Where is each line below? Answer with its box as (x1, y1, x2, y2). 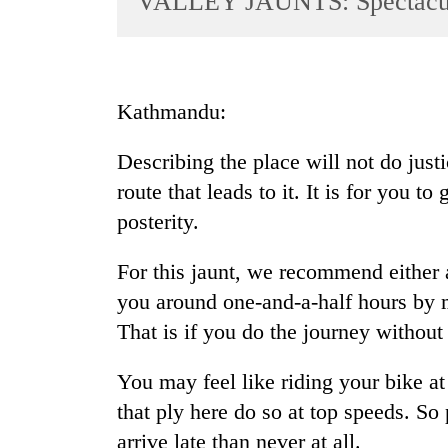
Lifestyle (20, 151, 75, 168)
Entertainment (20, 112, 108, 129)
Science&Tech (20, 190, 112, 207)
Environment (20, 268, 102, 285)
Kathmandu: (117, 99, 226, 125)
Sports (20, 73, 60, 90)
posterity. (117, 209, 199, 235)
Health (20, 307, 62, 324)
